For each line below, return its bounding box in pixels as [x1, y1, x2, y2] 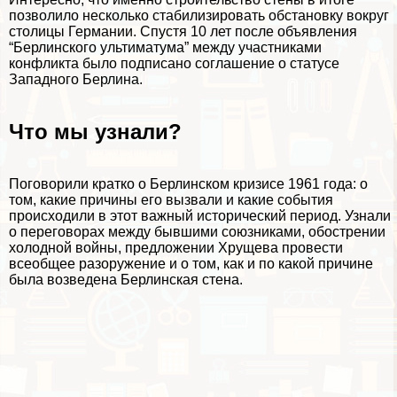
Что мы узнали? [9, 120, 182, 144]
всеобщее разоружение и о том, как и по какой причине [9, 255, 373, 271]
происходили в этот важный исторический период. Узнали [9, 207, 391, 223]
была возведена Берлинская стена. [9, 271, 243, 287]
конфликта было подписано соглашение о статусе [9, 56, 339, 72]
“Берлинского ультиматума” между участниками [9, 40, 322, 56]
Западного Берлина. [9, 72, 143, 88]
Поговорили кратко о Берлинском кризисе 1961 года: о [9, 175, 368, 191]
